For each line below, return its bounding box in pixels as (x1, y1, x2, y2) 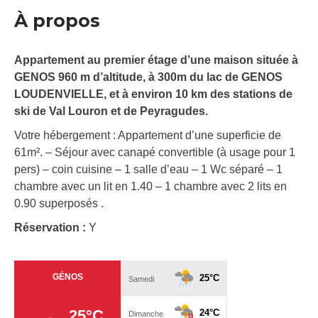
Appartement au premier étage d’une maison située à (14, 54, 298, 67)
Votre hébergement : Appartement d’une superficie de (14, 129, 281, 142)
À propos (14, 10, 100, 32)
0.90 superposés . (14, 197, 104, 210)
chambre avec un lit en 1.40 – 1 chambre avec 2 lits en (14, 180, 287, 193)
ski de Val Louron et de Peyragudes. (14, 105, 208, 118)
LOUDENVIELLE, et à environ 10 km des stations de (14, 88, 292, 101)
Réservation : (14, 221, 89, 234)
